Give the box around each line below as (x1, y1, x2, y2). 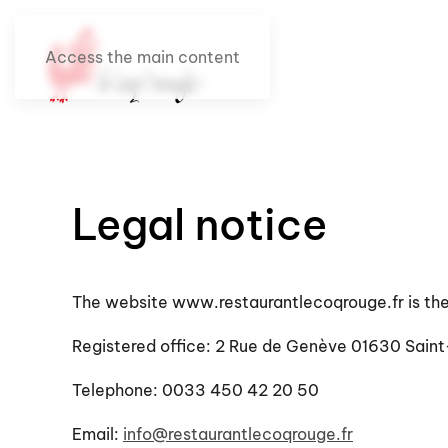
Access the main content (45, 47, 240, 67)
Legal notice (72, 198, 327, 251)
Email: (72, 424, 119, 444)
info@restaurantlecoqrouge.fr (123, 424, 353, 444)
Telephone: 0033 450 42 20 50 (72, 380, 319, 400)
